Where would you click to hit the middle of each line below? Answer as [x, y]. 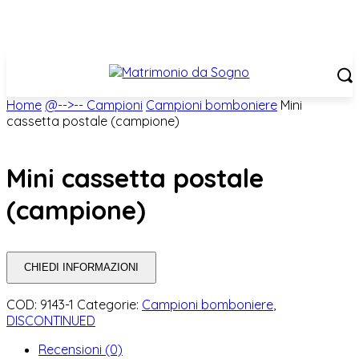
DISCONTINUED [51, 320]
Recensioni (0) [81, 349]
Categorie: [109, 304]
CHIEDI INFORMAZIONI [81, 268]
